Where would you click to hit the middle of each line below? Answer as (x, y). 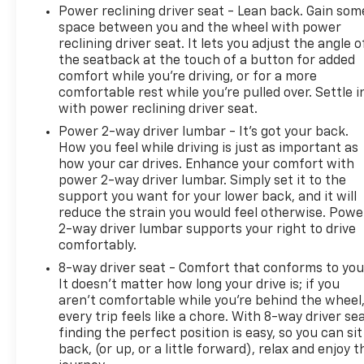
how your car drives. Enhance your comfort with (207, 165)
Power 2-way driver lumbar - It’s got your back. (204, 132)
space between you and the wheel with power (200, 28)
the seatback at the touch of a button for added (207, 61)
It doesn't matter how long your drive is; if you (199, 285)
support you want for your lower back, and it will (208, 197)
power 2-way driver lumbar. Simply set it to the (203, 181)
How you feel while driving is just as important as (209, 148)
